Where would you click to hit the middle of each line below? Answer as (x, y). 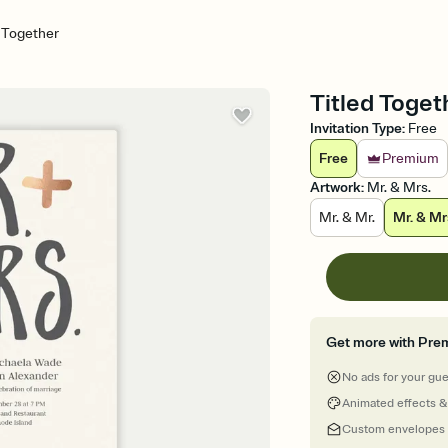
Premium (411, 158)
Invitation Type (356, 128)
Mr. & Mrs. (399, 187)
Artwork (336, 187)
